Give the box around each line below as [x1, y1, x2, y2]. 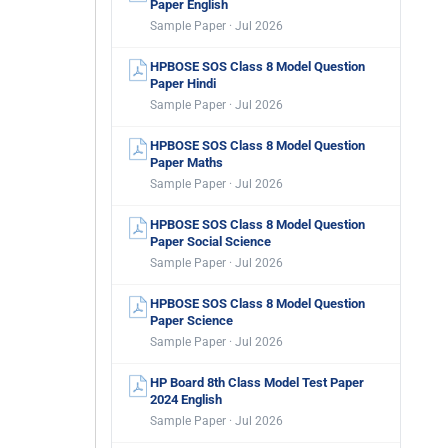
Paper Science [150, 313, 233, 328]
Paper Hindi [150, 76, 216, 91]
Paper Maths [150, 155, 223, 170]
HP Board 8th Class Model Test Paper [150, 375, 364, 390]
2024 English [150, 392, 222, 407]
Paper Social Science [150, 234, 271, 249]
